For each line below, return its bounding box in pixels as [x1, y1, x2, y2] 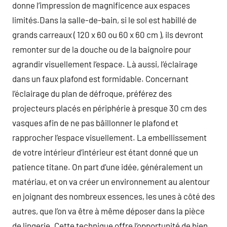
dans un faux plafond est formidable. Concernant [12, 73, 188, 84]
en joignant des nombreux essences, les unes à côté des [12, 191, 215, 201]
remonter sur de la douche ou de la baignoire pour [12, 44, 191, 54]
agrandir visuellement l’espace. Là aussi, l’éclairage [12, 59, 198, 69]
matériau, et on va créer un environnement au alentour [12, 176, 210, 186]
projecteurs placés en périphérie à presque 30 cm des [12, 103, 207, 113]
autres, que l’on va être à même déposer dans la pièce [12, 206, 205, 216]
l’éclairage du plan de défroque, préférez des [12, 88, 172, 98]
